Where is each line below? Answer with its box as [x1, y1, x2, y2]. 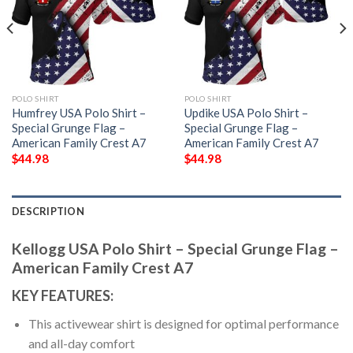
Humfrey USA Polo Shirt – [11, 105, 146, 120]
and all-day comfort [28, 336, 135, 351]
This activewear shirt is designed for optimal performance [28, 316, 339, 332]
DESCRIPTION [12, 204, 84, 217]
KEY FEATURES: [12, 287, 113, 305]
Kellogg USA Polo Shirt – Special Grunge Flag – [12, 239, 339, 258]
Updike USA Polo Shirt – [184, 105, 308, 120]
